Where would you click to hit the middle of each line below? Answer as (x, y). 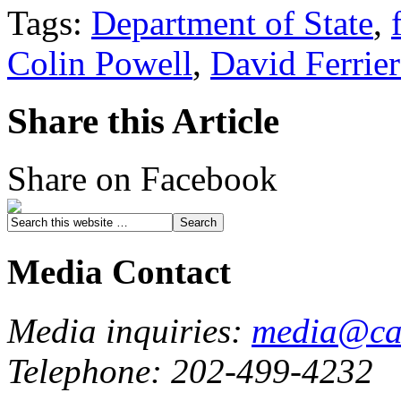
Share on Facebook (142, 179)
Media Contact (119, 271)
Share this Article (143, 121)
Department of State (232, 22)
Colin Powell (100, 63)
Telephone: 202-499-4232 (190, 371)
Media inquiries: (129, 330)
